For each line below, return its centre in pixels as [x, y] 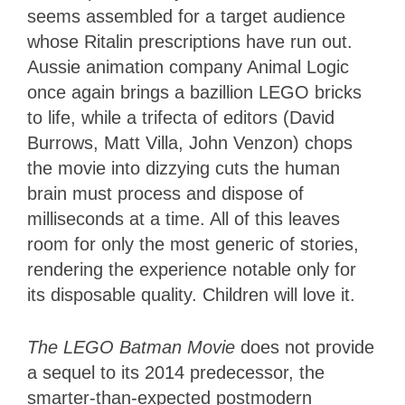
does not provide [307, 347]
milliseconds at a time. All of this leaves [184, 218]
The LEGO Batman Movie [134, 347]
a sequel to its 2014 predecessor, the [176, 372]
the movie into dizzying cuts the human [184, 168]
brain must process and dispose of [165, 193]
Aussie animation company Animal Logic [188, 66]
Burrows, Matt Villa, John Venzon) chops [190, 142]
